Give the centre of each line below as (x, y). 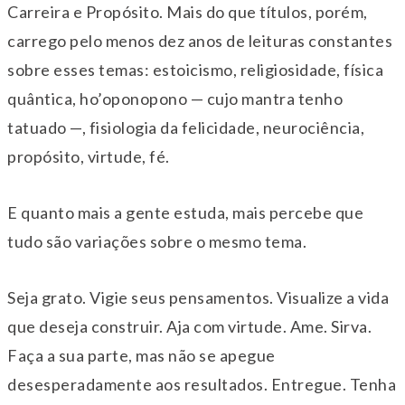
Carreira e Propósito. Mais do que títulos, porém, (188, 12)
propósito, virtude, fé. (89, 157)
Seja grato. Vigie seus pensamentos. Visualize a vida (198, 298)
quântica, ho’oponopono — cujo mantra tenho (175, 99)
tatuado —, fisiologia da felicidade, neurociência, (186, 128)
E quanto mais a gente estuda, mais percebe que (185, 213)
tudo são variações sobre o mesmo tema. (157, 242)
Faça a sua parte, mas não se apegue (141, 356)
